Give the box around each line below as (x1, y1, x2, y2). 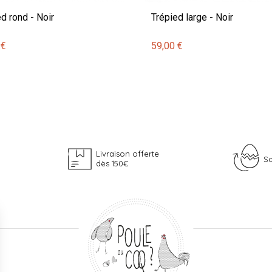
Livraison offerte (95, 148, 159, 158)
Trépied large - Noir (151, 11, 233, 23)
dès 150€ (95, 158, 128, 168)
